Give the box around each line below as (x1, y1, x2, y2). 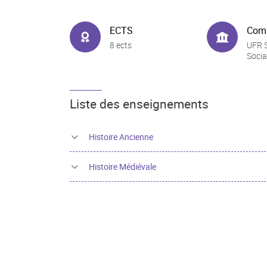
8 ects (110, 39, 132, 51)
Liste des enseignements (70, 95, 209, 112)
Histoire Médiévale (89, 161, 156, 172)
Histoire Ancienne (89, 131, 153, 142)
